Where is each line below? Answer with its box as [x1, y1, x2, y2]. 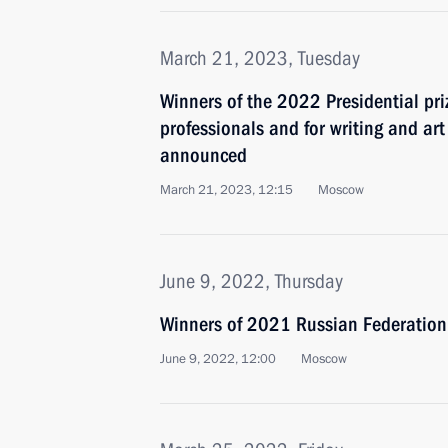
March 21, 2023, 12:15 [160, 181, 293, 199]
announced [160, 143, 247, 167]
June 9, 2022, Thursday [160, 269, 343, 293]
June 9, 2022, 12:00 [160, 350, 276, 368]
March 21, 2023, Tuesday [160, 46, 360, 70]
